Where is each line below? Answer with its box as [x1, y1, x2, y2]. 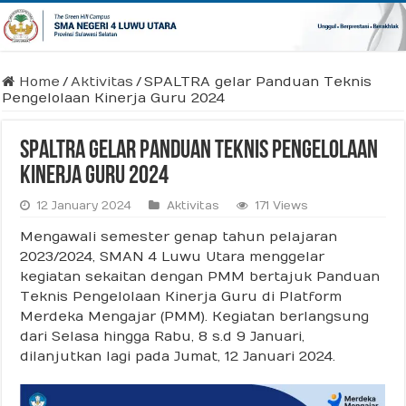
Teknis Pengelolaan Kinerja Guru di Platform [20, 287, 343, 304]
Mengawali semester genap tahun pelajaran [20, 227, 338, 245]
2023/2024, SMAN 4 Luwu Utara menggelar [20, 247, 325, 265]
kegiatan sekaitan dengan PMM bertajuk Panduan [20, 267, 381, 285]
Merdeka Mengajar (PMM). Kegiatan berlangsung [20, 307, 370, 324]
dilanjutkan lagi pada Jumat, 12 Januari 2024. [20, 347, 336, 364]
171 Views [256, 198, 309, 212]
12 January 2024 [37, 198, 132, 212]
